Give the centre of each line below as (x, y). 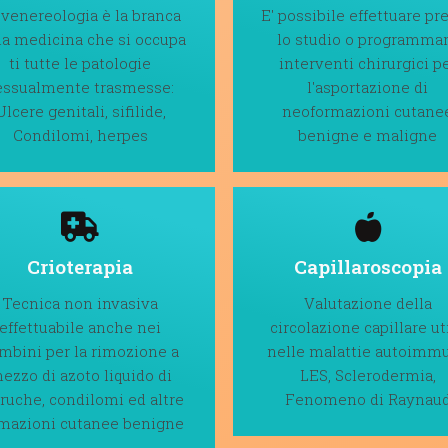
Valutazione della (367, 302)
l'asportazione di (368, 86)
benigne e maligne (368, 134)
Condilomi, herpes (80, 134)
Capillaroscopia (367, 266)
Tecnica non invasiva (80, 302)
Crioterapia (80, 266)
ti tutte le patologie (80, 62)
